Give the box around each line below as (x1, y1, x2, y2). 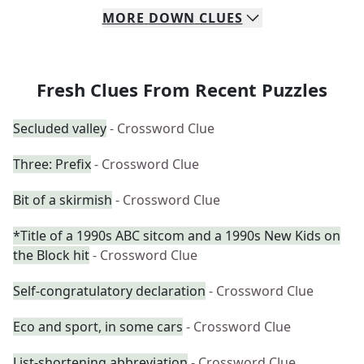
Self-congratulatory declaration (13, 282, 206, 300)
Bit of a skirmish (13, 191, 112, 209)
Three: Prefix (13, 155, 91, 173)
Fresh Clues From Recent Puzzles (37, 77, 327, 102)
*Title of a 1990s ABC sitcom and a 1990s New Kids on (13, 227, 340, 245)
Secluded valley (13, 119, 106, 137)
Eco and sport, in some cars (13, 318, 183, 336)
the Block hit (13, 246, 89, 264)
